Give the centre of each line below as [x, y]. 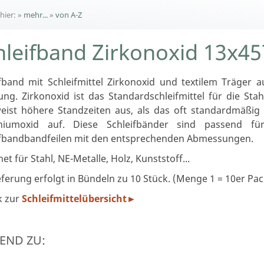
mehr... [36, 15]
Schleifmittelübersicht [74, 199]
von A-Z [69, 15]
